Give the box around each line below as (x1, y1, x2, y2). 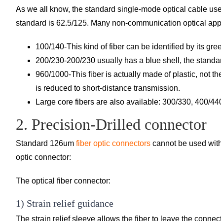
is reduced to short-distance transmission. (36, 84, 180, 93)
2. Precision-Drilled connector (16, 115, 207, 134)
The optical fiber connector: (16, 176, 110, 185)
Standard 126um (16, 139, 76, 147)
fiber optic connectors (76, 139, 152, 147)
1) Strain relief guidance (16, 197, 113, 209)
